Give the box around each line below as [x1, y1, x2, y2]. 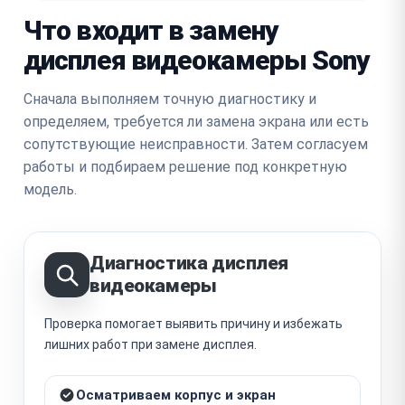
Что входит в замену [24, 14, 278, 46]
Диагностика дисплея [89, 251, 289, 274]
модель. [24, 180, 77, 198]
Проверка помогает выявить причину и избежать [44, 316, 343, 331]
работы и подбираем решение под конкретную [24, 157, 347, 175]
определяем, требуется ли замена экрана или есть [24, 112, 369, 130]
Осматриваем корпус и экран [76, 386, 276, 403]
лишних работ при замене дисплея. [44, 336, 257, 352]
